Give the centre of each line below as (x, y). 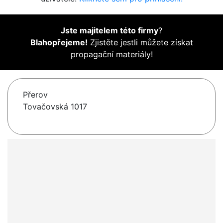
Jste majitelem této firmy (110, 31)
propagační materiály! (111, 55)
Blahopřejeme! (59, 43)
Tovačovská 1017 (55, 107)
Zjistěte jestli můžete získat (140, 43)
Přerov (35, 95)
